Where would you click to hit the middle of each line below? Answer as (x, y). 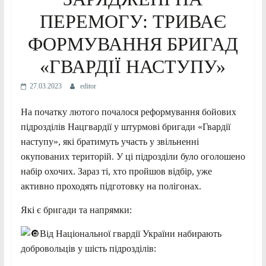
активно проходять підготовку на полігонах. (111, 186)
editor (88, 86)
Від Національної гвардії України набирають (130, 233)
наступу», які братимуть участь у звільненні (110, 141)
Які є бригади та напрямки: (76, 210)
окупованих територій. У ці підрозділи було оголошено (133, 156)
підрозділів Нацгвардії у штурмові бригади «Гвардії (125, 126)
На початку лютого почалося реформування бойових (128, 112)
